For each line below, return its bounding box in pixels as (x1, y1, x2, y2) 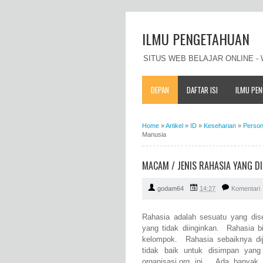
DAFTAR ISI (187, 83, 218, 96)
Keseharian (204, 122, 236, 129)
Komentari (231, 185, 260, 193)
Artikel (166, 122, 183, 129)
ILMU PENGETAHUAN (142, 28, 249, 49)
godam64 (157, 185, 184, 193)
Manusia (142, 130, 166, 138)
